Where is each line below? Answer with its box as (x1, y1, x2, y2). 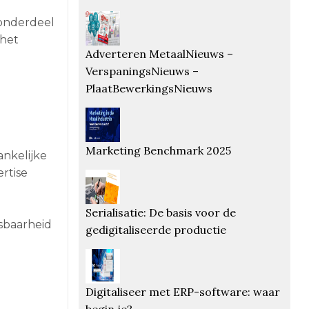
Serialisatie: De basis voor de (85, 205, 236, 219)
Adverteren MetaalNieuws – (85, 46, 233, 61)
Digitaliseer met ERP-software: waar (85, 284, 280, 299)
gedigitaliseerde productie (85, 222, 226, 237)
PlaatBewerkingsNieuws (85, 81, 212, 95)
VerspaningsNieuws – (85, 63, 199, 78)
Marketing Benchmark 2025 (85, 143, 231, 157)
